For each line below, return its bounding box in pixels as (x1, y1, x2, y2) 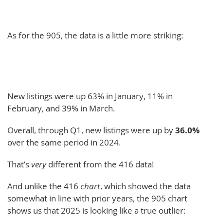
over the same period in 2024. (7, 136, 121, 148)
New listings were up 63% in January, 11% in (7, 90, 173, 102)
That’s (7, 158, 31, 170)
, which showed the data (100, 180, 191, 192)
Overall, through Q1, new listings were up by (7, 124, 175, 136)
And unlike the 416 (7, 180, 80, 192)
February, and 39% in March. (7, 102, 115, 114)
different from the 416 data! (48, 158, 154, 170)
